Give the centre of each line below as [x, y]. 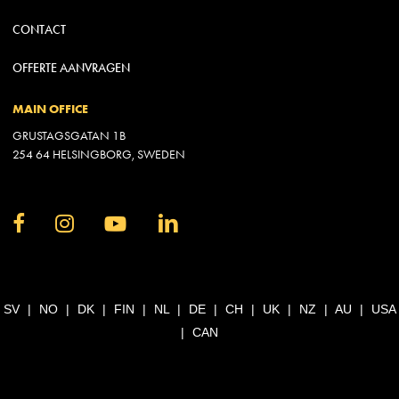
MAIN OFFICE [50, 108]
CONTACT [39, 29]
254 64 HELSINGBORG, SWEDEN [98, 154]
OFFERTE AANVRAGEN [71, 68]
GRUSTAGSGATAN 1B [69, 135]
